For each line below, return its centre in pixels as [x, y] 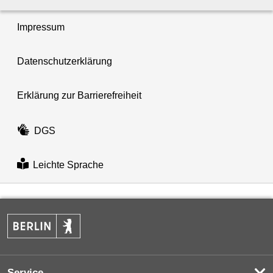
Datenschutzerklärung [65, 62]
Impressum [41, 27]
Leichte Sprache [68, 165]
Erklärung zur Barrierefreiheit [79, 96]
